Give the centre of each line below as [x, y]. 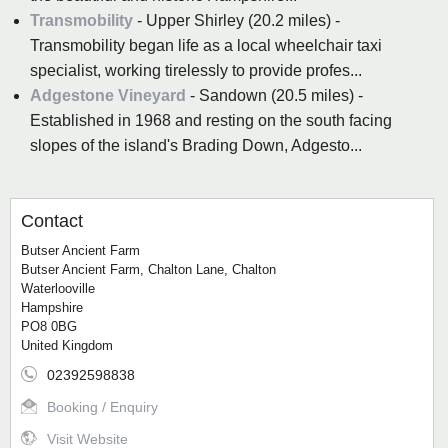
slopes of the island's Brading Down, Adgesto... [196, 146]
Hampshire [52, 308]
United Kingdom [67, 346]
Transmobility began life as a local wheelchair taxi [206, 46]
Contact [52, 221]
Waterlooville [58, 289]
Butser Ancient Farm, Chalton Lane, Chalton [148, 270]
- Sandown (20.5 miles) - [274, 96]
